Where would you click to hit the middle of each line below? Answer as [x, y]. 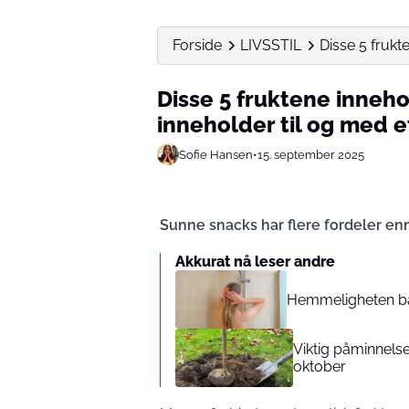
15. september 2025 [311, 154]
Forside [197, 45]
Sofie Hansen [216, 154]
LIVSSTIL [271, 45]
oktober [319, 367]
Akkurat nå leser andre [255, 262]
